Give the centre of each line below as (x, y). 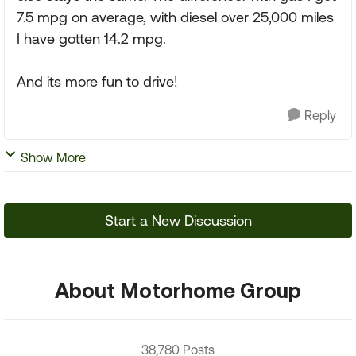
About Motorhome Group (178, 290)
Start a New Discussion (178, 221)
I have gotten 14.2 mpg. (91, 39)
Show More (53, 157)
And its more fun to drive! (97, 81)
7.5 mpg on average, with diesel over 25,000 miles (175, 17)
